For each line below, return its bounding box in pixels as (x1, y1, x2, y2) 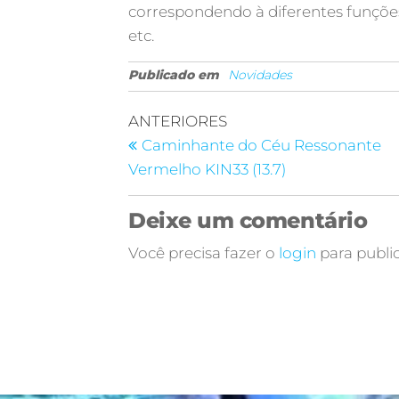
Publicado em (128, 67, 220, 83)
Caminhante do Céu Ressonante (142, 136, 382, 154)
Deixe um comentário (128, 208, 368, 233)
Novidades (228, 67, 293, 83)
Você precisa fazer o (128, 244, 280, 262)
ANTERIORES (128, 112, 228, 130)
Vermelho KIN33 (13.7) (128, 160, 287, 178)
